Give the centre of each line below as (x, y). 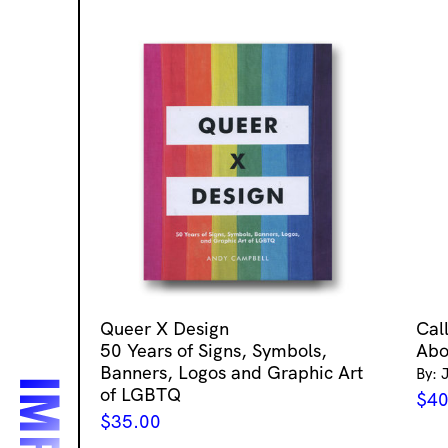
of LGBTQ (140, 394)
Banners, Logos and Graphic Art (231, 372)
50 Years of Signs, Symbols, (213, 350)
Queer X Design (164, 328)
